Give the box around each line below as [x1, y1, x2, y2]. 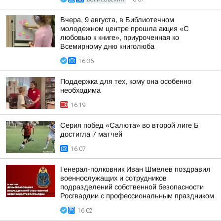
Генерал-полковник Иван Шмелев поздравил [60, 165, 211, 173]
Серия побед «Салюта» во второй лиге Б [60, 121, 199, 129]
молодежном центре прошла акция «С [60, 25, 189, 33]
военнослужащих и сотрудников [60, 174, 167, 182]
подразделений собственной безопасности [60, 183, 204, 191]
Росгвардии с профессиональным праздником [60, 192, 214, 200]
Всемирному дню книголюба [60, 42, 154, 50]
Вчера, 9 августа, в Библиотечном [60, 16, 174, 24]
